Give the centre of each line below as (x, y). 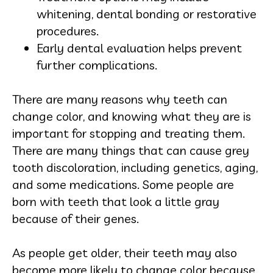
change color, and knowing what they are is (132, 116)
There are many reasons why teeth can (120, 99)
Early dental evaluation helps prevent (139, 48)
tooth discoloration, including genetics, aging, (135, 167)
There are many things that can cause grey (131, 150)
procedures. (68, 30)
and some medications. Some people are (123, 184)
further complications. (97, 65)
